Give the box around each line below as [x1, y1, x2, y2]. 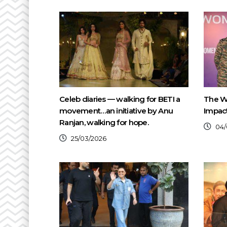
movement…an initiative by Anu [59, 105, 173, 116]
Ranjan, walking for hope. [59, 117, 148, 127]
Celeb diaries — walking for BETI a [59, 94, 180, 104]
